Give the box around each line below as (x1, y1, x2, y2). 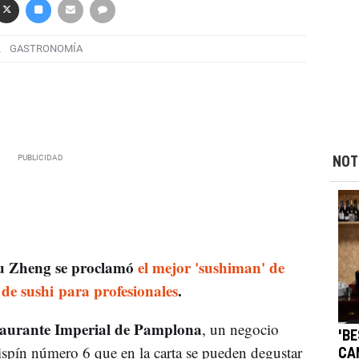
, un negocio (201, 318, 279, 339)
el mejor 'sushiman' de (137, 256, 284, 278)
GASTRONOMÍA (9, 42, 83, 55)
